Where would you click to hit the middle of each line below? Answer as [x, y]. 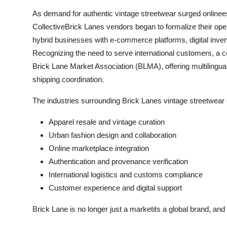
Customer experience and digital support [115, 188]
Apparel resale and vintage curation [107, 122]
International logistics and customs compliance [126, 175]
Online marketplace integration [99, 148]
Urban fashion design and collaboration [112, 135]
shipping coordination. [68, 79]
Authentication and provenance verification [118, 161]
